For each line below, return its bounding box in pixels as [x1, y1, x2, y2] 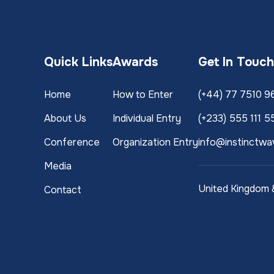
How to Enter [113, 88, 174, 102]
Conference [44, 136, 100, 149]
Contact [44, 183, 82, 197]
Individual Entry [113, 112, 182, 125]
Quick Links [44, 54, 113, 70]
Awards [113, 54, 158, 70]
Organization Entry [113, 136, 199, 149]
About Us [44, 112, 87, 125]
